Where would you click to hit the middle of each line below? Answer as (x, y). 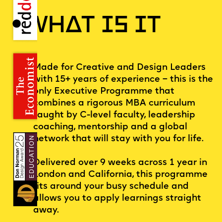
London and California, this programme (120, 174)
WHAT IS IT (93, 27)
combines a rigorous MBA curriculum (114, 103)
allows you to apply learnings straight (117, 198)
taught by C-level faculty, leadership (114, 115)
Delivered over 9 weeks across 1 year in (120, 163)
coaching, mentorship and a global (110, 127)
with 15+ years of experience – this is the (123, 79)
